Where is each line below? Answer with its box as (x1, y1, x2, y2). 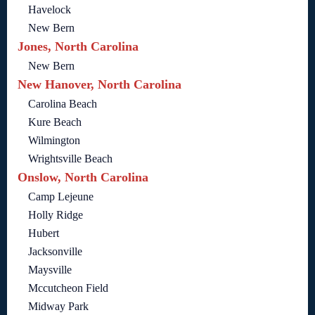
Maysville (28, 264, 72, 276)
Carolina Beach (28, 98, 97, 110)
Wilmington (28, 134, 80, 147)
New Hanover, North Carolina (18, 77, 181, 92)
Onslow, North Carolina (18, 170, 148, 185)
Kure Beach (28, 116, 82, 129)
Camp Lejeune (28, 191, 94, 203)
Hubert (28, 227, 59, 240)
